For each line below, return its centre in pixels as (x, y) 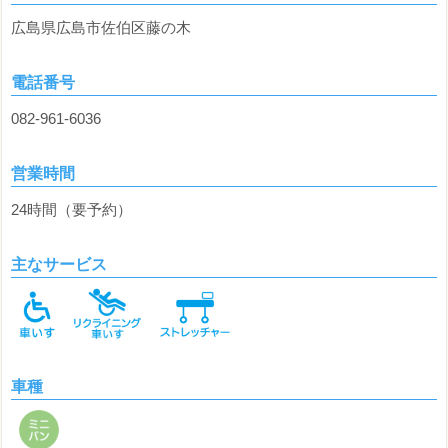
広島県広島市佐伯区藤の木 (101, 28)
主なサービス (59, 265)
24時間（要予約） (72, 210)
